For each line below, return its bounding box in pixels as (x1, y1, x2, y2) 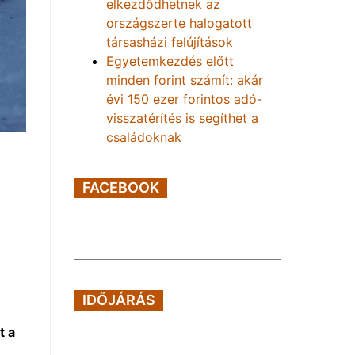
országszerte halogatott (106, 15, 252, 31)
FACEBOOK (82, 179, 159, 196)
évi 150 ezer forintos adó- (106, 91, 262, 107)
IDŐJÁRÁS (82, 292, 155, 308)
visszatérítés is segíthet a (106, 110, 258, 126)
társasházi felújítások (106, 34, 233, 50)
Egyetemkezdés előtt (106, 53, 234, 69)
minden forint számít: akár (106, 72, 263, 88)
